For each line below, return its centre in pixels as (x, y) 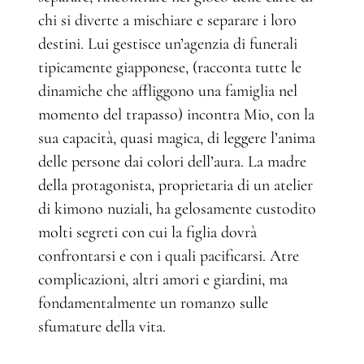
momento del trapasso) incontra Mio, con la (176, 114)
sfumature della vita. (102, 326)
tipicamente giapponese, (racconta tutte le (170, 67)
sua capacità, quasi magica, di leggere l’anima (177, 138)
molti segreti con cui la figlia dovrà (147, 232)
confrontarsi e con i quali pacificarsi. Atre (169, 256)
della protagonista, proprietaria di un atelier (175, 185)
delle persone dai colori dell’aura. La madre (172, 161)
